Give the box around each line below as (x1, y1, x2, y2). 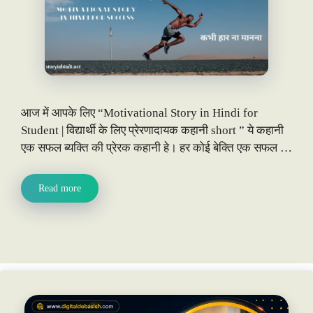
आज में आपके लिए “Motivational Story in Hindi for (21, 105, 258, 119)
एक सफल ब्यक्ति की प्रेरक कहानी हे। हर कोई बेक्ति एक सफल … (21, 140, 292, 154)
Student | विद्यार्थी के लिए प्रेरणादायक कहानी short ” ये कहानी (21, 123, 284, 137)
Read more (38, 183, 81, 194)
